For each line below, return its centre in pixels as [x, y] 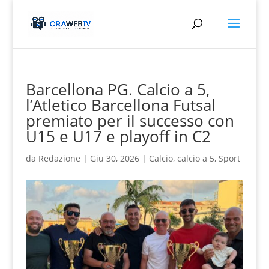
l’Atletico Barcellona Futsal [120, 105]
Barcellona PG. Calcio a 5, [117, 89]
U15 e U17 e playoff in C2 [118, 136]
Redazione [59, 158]
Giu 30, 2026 [114, 158]
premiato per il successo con [130, 121]
